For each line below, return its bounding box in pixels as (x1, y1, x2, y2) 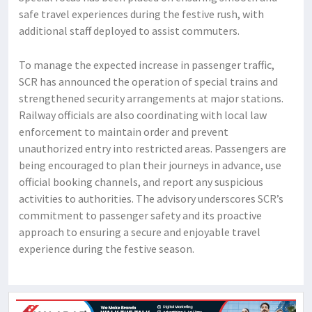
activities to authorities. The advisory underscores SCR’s (19, 192, 283, 206)
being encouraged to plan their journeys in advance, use (19, 158, 281, 173)
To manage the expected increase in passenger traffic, (19, 58, 274, 72)
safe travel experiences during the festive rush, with (19, 7, 264, 22)
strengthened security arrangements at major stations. (19, 91, 283, 106)
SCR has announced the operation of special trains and (19, 75, 278, 89)
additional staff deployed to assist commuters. (19, 24, 240, 38)
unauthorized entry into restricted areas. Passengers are (19, 141, 286, 156)
